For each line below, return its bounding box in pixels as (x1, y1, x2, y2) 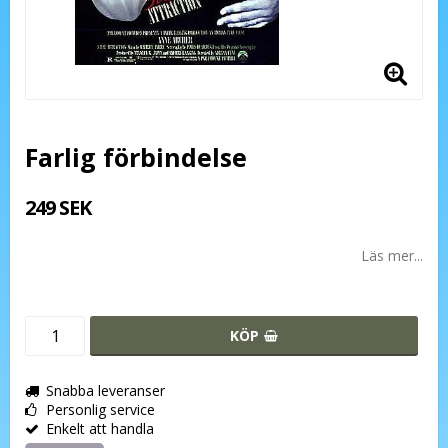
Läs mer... (361, 245, 423, 265)
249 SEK (25, 193, 91, 221)
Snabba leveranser (46, 380, 165, 400)
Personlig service (46, 399, 155, 419)
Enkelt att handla (46, 418, 154, 438)
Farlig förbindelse (25, 139, 247, 174)
